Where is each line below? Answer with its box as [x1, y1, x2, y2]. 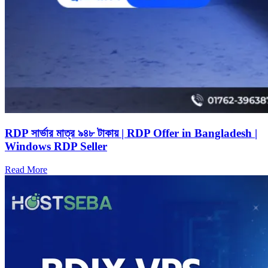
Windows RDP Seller [5, 139, 107, 153]
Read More [5, 164, 47, 175]
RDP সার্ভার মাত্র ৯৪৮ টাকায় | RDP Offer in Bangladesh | [5, 126, 257, 139]
